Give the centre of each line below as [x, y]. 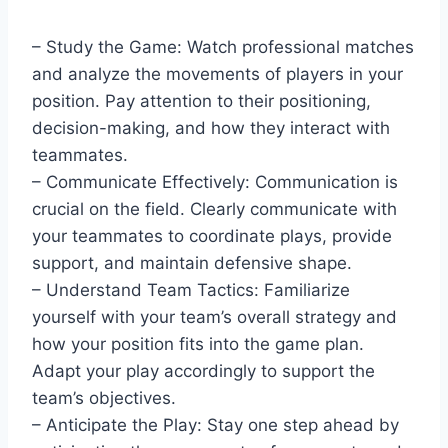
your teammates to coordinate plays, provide [212, 235]
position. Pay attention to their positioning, [201, 100]
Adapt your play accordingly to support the [203, 370]
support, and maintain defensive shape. [192, 262]
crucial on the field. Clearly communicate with [214, 208]
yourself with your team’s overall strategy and [214, 316]
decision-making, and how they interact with [211, 127]
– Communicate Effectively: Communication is [215, 181]
